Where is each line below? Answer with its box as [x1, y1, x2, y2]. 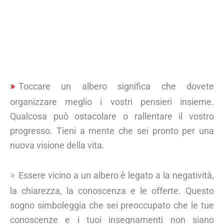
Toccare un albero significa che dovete [18, 80, 214, 91]
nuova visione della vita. [10, 139, 104, 150]
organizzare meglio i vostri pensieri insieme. [10, 96, 214, 107]
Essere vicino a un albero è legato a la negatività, [18, 169, 214, 180]
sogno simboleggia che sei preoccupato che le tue [10, 199, 214, 210]
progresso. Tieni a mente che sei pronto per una [10, 125, 214, 136]
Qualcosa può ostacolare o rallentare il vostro [10, 110, 214, 121]
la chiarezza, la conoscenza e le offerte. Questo [10, 185, 214, 196]
